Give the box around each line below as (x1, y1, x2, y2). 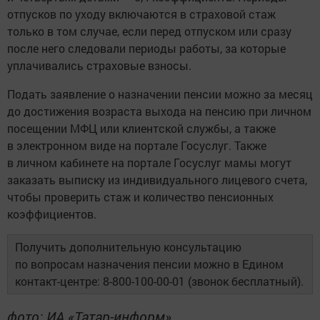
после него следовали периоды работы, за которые (7, 40, 286, 56)
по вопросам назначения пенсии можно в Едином (15, 256, 284, 271)
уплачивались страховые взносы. (7, 57, 191, 73)
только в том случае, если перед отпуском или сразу (7, 23, 291, 39)
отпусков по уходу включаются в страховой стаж (7, 6, 276, 21)
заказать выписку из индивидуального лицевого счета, (7, 171, 307, 187)
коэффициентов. (7, 206, 96, 221)
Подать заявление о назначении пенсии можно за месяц (7, 86, 313, 101)
